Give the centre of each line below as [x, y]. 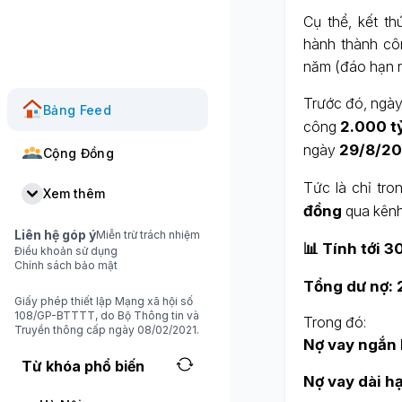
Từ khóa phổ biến [83, 366]
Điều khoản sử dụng [66, 251]
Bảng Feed [78, 109]
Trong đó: [334, 322]
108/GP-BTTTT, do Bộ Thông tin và [107, 315]
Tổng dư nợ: [348, 286]
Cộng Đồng [79, 153]
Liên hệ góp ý [55, 235]
